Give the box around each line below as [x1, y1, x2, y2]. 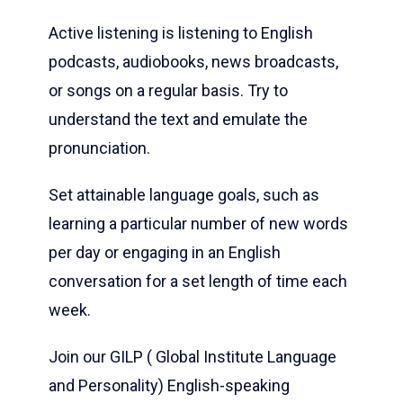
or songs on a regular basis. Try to [49, 81, 288, 101]
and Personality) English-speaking [49, 376, 290, 396]
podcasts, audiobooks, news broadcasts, [49, 52, 338, 72]
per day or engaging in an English [49, 243, 281, 263]
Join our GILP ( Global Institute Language [49, 347, 336, 367]
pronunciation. [49, 139, 150, 158]
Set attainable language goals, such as [49, 185, 319, 205]
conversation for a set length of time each [49, 272, 347, 291]
